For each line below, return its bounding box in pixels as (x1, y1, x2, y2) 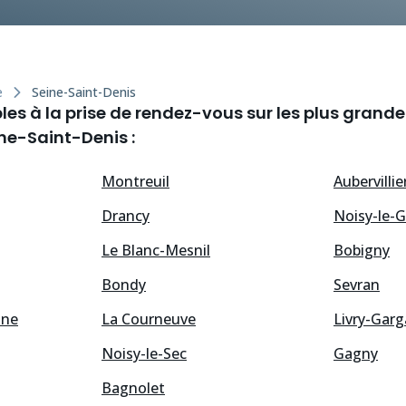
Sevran (333, 275, 380, 295)
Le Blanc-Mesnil (101, 240, 210, 261)
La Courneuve (101, 309, 196, 330)
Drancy (101, 206, 150, 227)
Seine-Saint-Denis (32, 83, 136, 101)
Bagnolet (101, 378, 165, 399)
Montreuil (101, 171, 169, 192)
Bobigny (333, 240, 390, 261)
